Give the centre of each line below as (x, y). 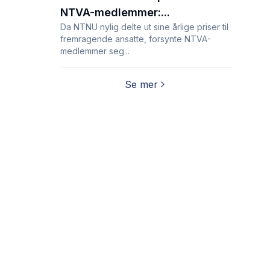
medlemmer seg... (95, 51)
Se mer (141, 84)
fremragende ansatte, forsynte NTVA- (136, 39)
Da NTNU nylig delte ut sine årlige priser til (144, 27)
